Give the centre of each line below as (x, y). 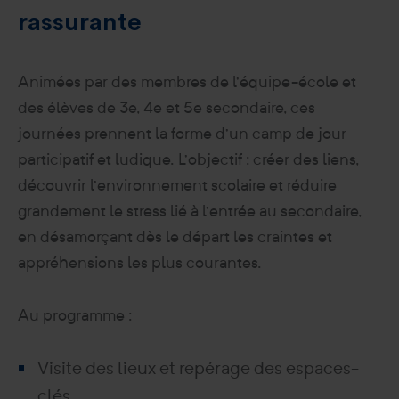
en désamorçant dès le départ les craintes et (175, 236)
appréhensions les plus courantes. (140, 262)
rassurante (80, 22)
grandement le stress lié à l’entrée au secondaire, (190, 211)
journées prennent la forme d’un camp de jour (182, 133)
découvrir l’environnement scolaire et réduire (177, 185)
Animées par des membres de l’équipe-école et (187, 81)
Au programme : (75, 315)
